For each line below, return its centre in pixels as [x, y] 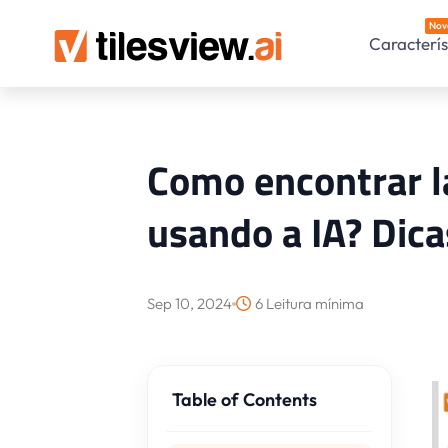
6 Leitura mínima [310, 303]
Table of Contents [245, 399]
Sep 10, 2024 [190, 303]
